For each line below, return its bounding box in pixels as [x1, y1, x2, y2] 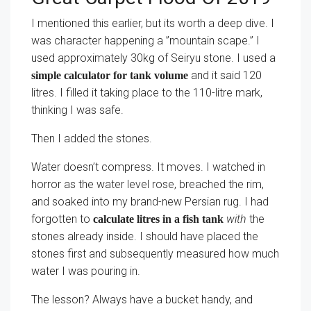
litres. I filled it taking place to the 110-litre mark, [31, 86, 262, 99]
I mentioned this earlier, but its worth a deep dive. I [31, 17, 274, 30]
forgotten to [31, 212, 93, 226]
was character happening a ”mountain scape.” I [31, 34, 260, 47]
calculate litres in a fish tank [93, 213, 224, 225]
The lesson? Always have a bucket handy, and [31, 293, 253, 306]
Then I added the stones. [31, 132, 152, 145]
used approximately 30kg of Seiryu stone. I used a [31, 51, 276, 65]
